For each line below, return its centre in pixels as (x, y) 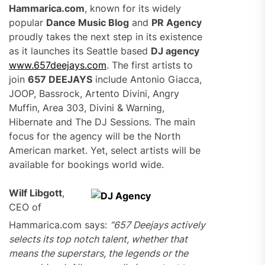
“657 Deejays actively (158, 225)
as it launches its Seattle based (80, 51)
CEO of (25, 207)
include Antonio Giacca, (147, 79)
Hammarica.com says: (59, 225)
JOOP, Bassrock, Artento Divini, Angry (94, 93)
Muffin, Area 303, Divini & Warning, (87, 108)
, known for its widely (133, 8)
